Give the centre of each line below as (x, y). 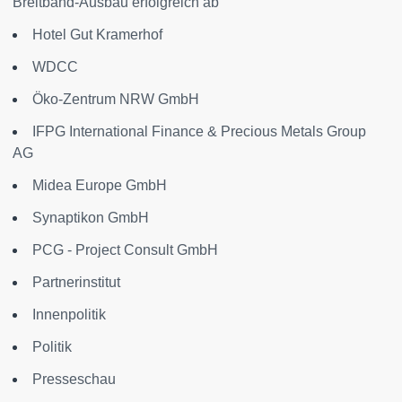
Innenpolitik (69, 314)
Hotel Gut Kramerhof (97, 34)
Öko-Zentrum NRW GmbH (116, 99)
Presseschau (74, 379)
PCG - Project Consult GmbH (125, 249)
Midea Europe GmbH (100, 185)
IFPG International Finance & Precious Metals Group (199, 131)
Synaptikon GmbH (91, 217)
